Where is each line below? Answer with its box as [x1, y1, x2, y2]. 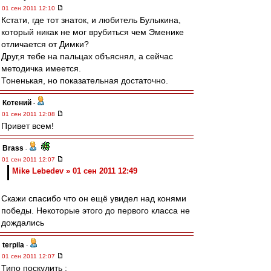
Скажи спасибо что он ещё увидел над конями [1, 194, 186, 203]
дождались [1, 218, 44, 227]
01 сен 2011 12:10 [2, 5, 57, 11]
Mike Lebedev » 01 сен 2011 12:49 [12, 166, 137, 175]
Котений [2, 99, 31, 107]
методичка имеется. [1, 64, 81, 73]
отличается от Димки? [1, 39, 89, 49]
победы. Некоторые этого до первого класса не [1, 206, 190, 215]
